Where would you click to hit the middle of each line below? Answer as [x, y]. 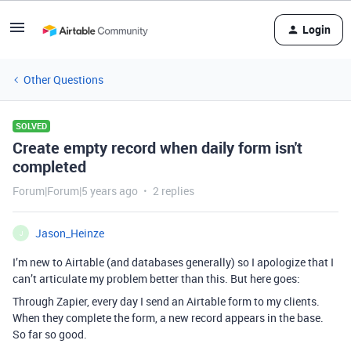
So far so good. [50, 334]
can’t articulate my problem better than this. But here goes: [156, 279]
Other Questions [63, 80]
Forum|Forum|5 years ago [75, 191]
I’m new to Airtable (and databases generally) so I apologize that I [173, 262]
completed [49, 166]
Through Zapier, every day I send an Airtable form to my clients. [166, 301]
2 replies [174, 191]
